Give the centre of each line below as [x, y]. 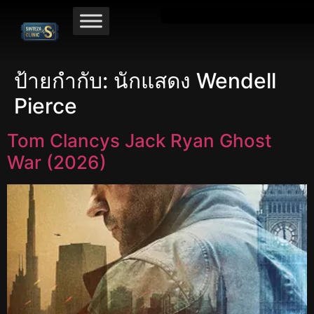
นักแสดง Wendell [195, 81]
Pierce [46, 106]
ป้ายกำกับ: [64, 81]
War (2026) [57, 163]
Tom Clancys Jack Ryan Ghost [139, 141]
